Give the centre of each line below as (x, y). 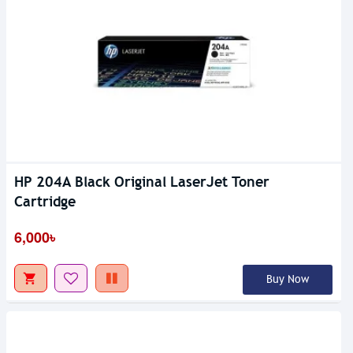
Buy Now (287, 280)
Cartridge (45, 202)
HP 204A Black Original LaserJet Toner (142, 182)
